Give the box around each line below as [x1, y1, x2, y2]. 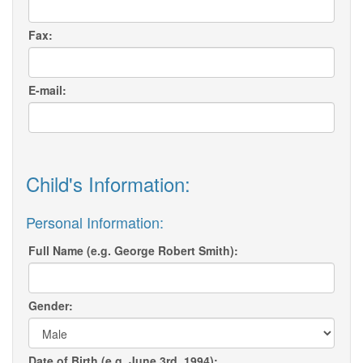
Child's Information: [26, 169, 190, 199]
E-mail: [28, 82, 66, 99]
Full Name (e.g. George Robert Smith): [28, 242, 238, 259]
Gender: [28, 297, 73, 314]
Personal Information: [26, 211, 164, 233]
